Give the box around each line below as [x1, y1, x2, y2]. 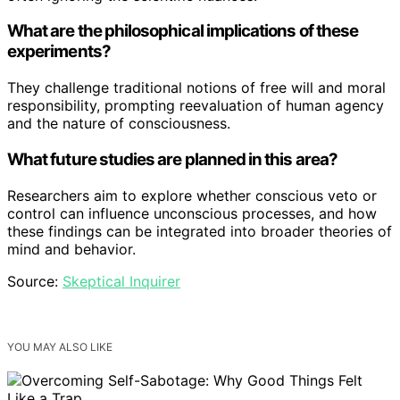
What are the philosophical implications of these [7, 21, 359, 42]
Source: [7, 271, 62, 290]
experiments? [7, 41, 111, 62]
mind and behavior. [7, 239, 136, 258]
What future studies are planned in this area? [7, 148, 337, 170]
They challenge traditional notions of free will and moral [7, 79, 386, 97]
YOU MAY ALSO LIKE [7, 339, 112, 354]
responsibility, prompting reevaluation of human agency [7, 96, 384, 115]
